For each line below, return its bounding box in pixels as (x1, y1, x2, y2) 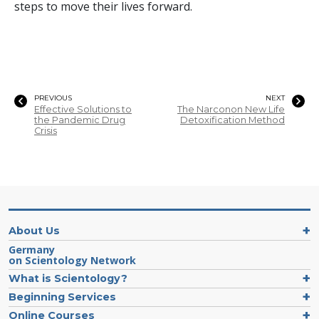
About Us (9, 224, 60, 237)
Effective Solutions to (34, 103, 132, 115)
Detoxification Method (180, 114, 285, 125)
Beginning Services (9, 290, 116, 303)
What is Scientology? (9, 271, 127, 285)
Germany (9, 242, 55, 256)
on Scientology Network (9, 253, 136, 267)
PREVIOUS (34, 93, 72, 103)
